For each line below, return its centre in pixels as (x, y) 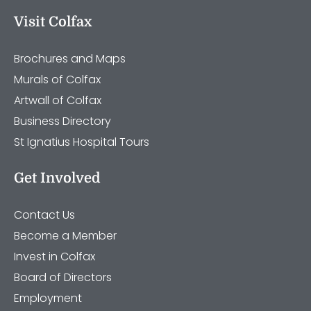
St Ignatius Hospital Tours (82, 142)
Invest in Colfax (54, 256)
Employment (48, 298)
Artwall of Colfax (58, 100)
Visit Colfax (53, 22)
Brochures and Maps (70, 58)
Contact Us (44, 215)
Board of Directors (63, 277)
